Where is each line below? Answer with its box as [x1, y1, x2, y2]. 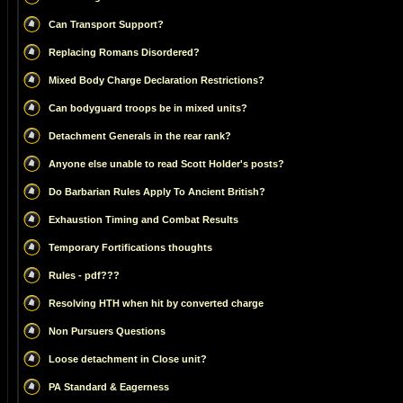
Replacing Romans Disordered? [49, 47, 200, 58]
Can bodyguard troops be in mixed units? [49, 103, 247, 113]
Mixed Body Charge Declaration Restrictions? [49, 75, 264, 85]
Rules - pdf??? [49, 270, 120, 281]
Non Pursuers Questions [49, 326, 166, 336]
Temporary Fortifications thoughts [49, 242, 212, 253]
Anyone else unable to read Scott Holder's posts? [49, 158, 284, 169]
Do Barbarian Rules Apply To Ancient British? [49, 186, 265, 197]
